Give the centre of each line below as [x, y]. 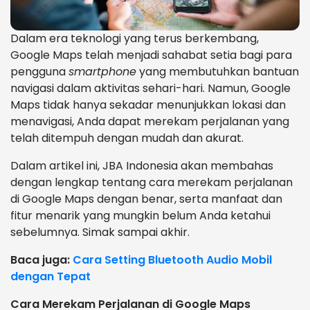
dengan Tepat [51, 277]
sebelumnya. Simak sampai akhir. [100, 232]
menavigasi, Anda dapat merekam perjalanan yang [150, 122]
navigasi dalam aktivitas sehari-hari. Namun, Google [151, 89]
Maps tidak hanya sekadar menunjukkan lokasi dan [148, 105]
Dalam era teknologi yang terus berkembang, [135, 39]
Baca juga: [40, 260]
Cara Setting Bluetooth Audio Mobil [172, 260]
